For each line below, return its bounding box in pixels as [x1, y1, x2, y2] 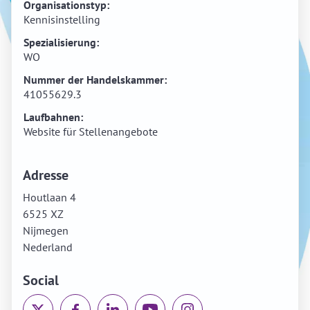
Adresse [23, 166, 69, 184]
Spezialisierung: [24, 35, 99, 49]
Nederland [23, 240, 73, 254]
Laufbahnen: [24, 110, 83, 124]
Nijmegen [23, 224, 69, 237]
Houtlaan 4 [23, 190, 76, 204]
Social [23, 271, 59, 289]
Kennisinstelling [24, 12, 100, 26]
